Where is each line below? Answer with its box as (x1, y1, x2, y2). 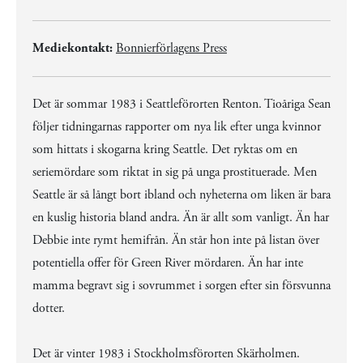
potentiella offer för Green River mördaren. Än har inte (32, 254, 303, 271)
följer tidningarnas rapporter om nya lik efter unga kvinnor (32, 118, 321, 135)
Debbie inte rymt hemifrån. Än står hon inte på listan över (32, 232, 319, 249)
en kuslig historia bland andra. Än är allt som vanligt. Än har (32, 209, 329, 226)
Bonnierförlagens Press (116, 40, 227, 57)
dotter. (32, 300, 65, 317)
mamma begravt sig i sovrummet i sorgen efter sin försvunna (32, 277, 331, 294)
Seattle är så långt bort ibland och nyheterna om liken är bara (32, 186, 331, 203)
